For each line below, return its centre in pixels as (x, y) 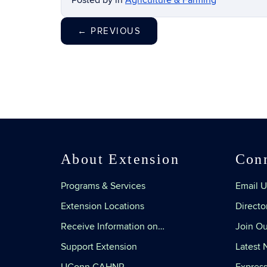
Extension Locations (103, 206)
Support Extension (99, 247)
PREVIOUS (114, 31)
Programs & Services (103, 186)
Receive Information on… (113, 226)
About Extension (120, 159)
